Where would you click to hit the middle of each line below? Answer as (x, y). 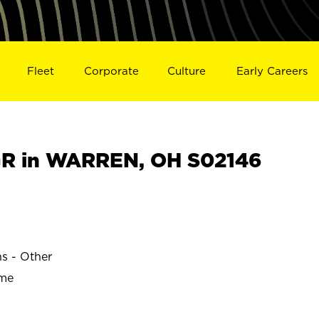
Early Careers (272, 70)
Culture (187, 70)
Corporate (111, 70)
